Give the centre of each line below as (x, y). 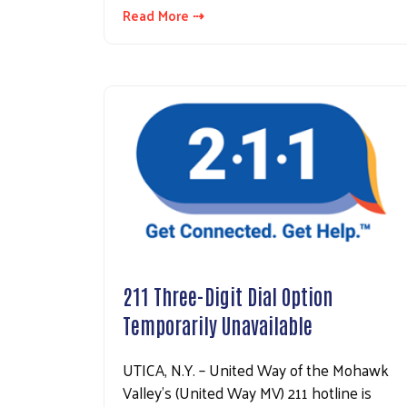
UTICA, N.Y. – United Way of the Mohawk (256, 369)
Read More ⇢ (164, 15)
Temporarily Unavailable (218, 324)
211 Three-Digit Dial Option (228, 295)
